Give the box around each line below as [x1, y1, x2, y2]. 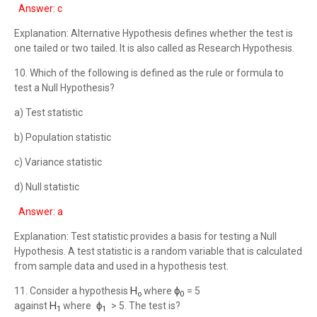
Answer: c [18, 3, 62, 14]
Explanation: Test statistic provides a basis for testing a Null [14, 231, 277, 242]
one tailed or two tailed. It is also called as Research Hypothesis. [14, 42, 294, 54]
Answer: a [18, 206, 63, 217]
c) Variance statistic [14, 156, 102, 168]
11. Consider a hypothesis [14, 285, 130, 296]
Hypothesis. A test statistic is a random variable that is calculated [14, 246, 302, 257]
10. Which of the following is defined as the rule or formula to [14, 67, 284, 79]
